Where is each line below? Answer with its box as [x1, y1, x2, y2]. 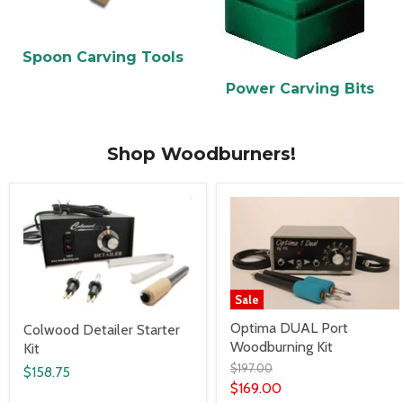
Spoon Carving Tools [22, 48, 184, 66]
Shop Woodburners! [107, 142, 296, 165]
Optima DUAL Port [230, 319, 348, 337]
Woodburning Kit [230, 338, 333, 356]
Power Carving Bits [226, 79, 374, 97]
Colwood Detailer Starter [23, 321, 180, 339]
